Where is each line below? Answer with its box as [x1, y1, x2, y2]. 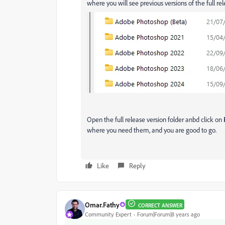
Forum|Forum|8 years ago [137, 210, 200, 218]
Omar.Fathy [85, 200, 120, 209]
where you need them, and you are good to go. [87, 126, 216, 134]
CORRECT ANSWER [138, 202, 182, 209]
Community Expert [85, 210, 132, 218]
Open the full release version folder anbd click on [87, 115, 223, 124]
